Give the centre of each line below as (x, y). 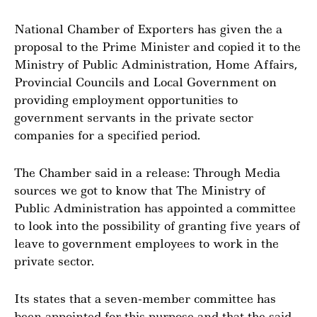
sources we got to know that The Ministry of (140, 190)
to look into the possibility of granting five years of (157, 226)
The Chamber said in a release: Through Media (147, 173)
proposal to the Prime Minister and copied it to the (157, 47)
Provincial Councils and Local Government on (145, 82)
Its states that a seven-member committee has (145, 299)
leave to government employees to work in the (146, 243)
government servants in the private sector (134, 117)
